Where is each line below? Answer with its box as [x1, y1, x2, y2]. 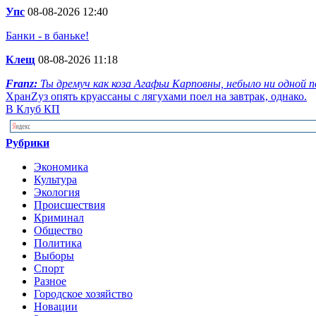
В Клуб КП [6, 103, 60, 115]
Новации [34, 300, 78, 312]
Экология [34, 186, 80, 198]
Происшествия [34, 199, 105, 211]
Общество [34, 224, 83, 236]
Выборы [34, 250, 74, 262]
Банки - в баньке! [6, 30, 89, 42]
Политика [34, 237, 82, 249]
